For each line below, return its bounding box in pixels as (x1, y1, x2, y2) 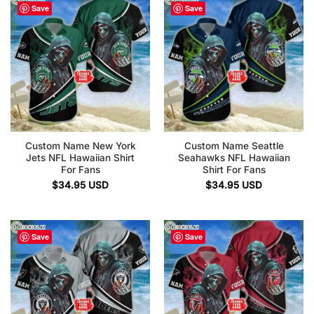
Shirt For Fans (202, 163, 266, 175)
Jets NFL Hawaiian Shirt (26, 151, 135, 163)
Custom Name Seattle (184, 139, 284, 151)
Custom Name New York (25, 139, 136, 151)
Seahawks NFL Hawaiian (177, 151, 290, 163)
